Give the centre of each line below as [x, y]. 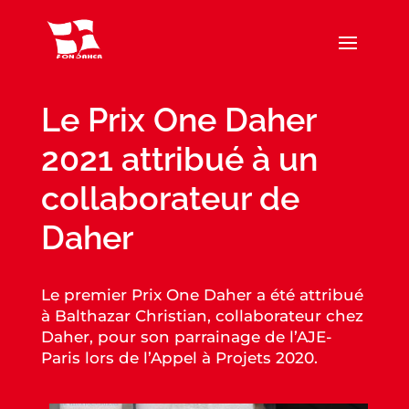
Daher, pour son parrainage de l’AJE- [186, 337]
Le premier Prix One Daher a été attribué [202, 295]
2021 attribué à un [179, 159]
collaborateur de [170, 198]
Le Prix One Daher [178, 120]
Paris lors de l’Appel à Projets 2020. [179, 358]
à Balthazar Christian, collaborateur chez [202, 316]
